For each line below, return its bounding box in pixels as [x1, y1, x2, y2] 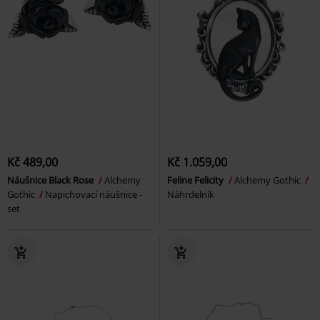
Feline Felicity [167, 173, 226, 186]
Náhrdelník [167, 187, 214, 201]
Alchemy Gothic [234, 173, 303, 186]
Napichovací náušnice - [45, 187, 142, 201]
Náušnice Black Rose [7, 173, 96, 186]
